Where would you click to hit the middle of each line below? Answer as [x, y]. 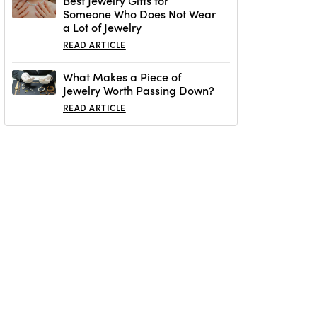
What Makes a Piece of [122, 77]
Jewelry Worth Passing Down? [139, 90]
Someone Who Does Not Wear [139, 14]
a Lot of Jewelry [102, 27]
